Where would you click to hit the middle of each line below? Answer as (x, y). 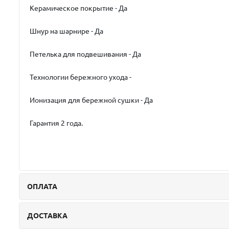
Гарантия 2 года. (57, 123)
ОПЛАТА (42, 186)
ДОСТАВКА (47, 215)
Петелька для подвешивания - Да (85, 54)
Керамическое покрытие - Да (78, 8)
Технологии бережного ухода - (81, 77)
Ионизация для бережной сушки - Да (91, 100)
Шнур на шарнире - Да (66, 31)
